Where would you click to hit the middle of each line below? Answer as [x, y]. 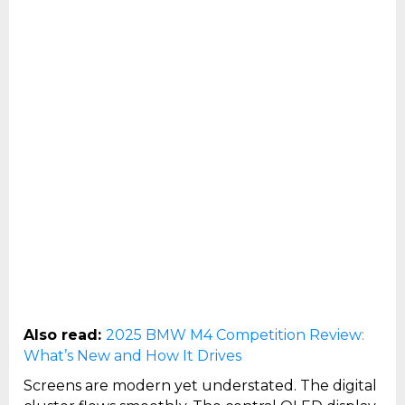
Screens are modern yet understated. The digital [200, 386]
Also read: [65, 335]
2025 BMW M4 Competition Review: [235, 335]
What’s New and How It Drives [132, 356]
